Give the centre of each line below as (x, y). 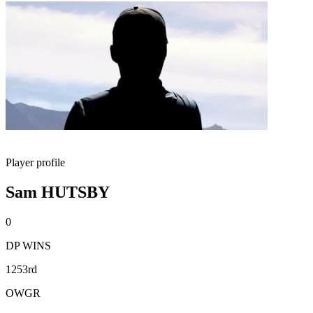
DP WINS (28, 245)
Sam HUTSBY (58, 192)
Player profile (35, 162)
